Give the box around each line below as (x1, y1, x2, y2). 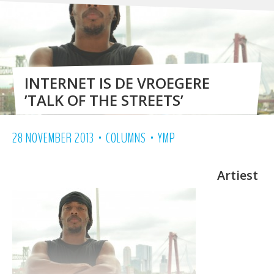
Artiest (217, 166, 258, 183)
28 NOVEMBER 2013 (12, 128, 94, 147)
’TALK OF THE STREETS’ (24, 89, 183, 110)
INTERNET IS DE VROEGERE (24, 72, 210, 93)
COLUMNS (106, 128, 146, 147)
